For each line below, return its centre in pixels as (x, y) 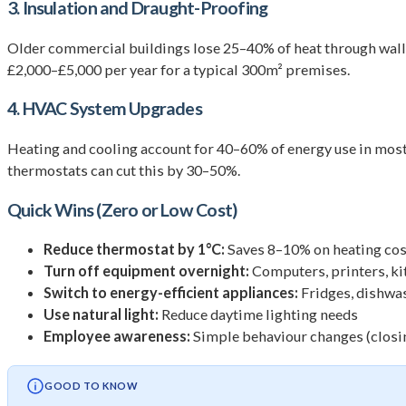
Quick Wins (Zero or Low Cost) (123, 209)
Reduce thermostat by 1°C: (134, 249)
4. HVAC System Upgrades (105, 109)
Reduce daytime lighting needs (258, 314)
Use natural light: (101, 314)
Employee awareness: (117, 336)
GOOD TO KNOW (91, 386)
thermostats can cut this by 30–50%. (124, 169)
